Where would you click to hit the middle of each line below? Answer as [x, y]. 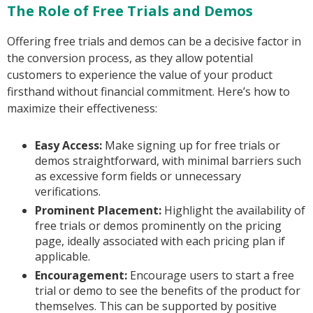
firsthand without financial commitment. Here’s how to [148, 92]
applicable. [63, 257]
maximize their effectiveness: [82, 109]
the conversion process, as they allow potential [130, 58]
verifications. [68, 192]
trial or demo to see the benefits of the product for [168, 291]
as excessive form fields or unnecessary [138, 176]
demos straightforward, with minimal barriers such [168, 161]
